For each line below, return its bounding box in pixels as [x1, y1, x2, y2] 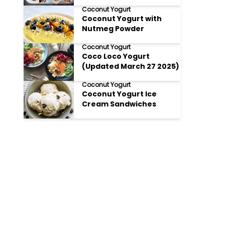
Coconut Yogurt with [82, 14, 162, 24]
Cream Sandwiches [82, 99, 157, 109]
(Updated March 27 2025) [82, 61, 180, 71]
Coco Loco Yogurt [82, 51, 150, 61]
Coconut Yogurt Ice [82, 89, 157, 99]
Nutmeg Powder [82, 24, 145, 34]
